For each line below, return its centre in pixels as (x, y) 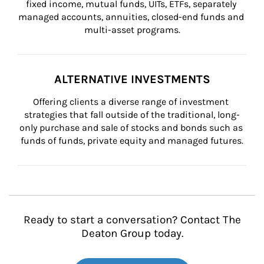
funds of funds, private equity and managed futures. (132, 141)
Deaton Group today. (132, 233)
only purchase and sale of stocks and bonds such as (132, 128)
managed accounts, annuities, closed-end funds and (132, 17)
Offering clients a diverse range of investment (132, 102)
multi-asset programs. (132, 30)
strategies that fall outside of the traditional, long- (132, 115)
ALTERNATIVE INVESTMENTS (132, 79)
